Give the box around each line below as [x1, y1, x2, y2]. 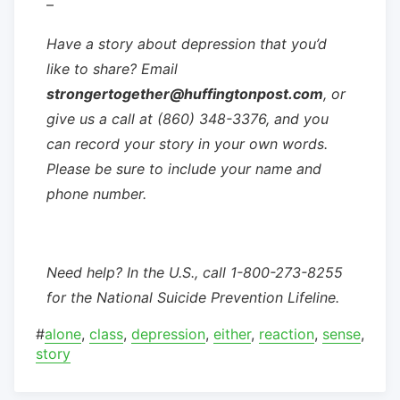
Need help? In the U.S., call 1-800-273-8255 [46, 262, 343, 281]
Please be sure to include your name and [46, 159, 321, 178]
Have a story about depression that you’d [46, 34, 327, 53]
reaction [259, 324, 314, 343]
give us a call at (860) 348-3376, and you [46, 109, 329, 128]
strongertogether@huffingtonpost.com [46, 84, 323, 103]
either [213, 324, 251, 343]
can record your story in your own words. [46, 134, 328, 153]
